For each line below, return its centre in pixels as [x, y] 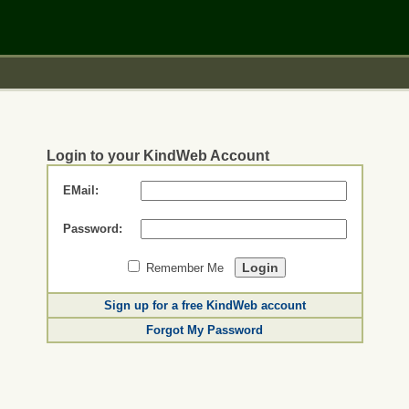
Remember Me [188, 268]
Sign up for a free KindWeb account [204, 305]
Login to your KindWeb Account [157, 156]
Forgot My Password [204, 330]
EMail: [80, 190]
